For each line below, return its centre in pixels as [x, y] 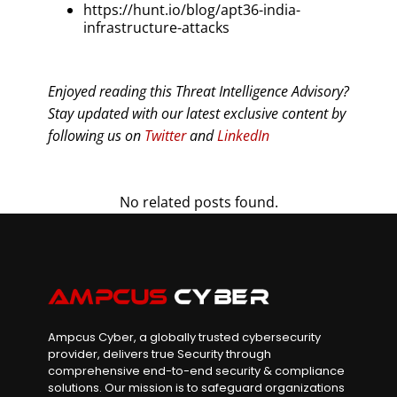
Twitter [165, 135]
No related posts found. [198, 202]
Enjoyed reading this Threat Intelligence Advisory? [198, 91]
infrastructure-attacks [156, 27]
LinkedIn [243, 135]
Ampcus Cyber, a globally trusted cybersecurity [184, 337]
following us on [96, 135]
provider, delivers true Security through [160, 354]
